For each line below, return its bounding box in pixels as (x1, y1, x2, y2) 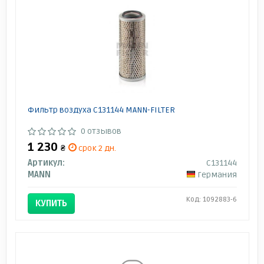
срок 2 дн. (76, 143, 116, 153)
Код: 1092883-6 (186, 194, 237, 204)
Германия (197, 169, 237, 180)
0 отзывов (80, 126, 121, 136)
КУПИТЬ (35, 197, 67, 209)
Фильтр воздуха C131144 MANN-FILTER (27, 104, 175, 115)
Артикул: (27, 157, 65, 168)
